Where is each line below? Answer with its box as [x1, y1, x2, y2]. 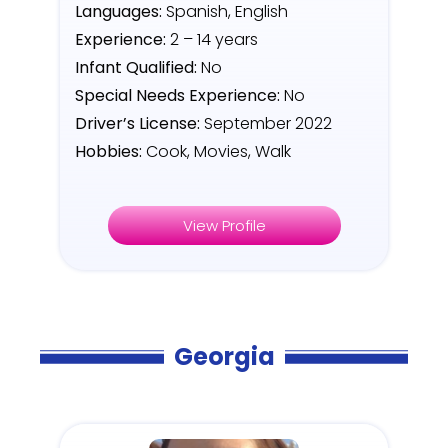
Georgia [173, 340, 275, 374]
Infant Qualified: [75, 56, 201, 80]
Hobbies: [75, 140, 142, 164]
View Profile [182, 215, 266, 237]
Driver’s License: [75, 112, 204, 136]
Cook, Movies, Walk [142, 140, 291, 164]
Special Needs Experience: [75, 84, 280, 108]
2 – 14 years [166, 28, 258, 52]
